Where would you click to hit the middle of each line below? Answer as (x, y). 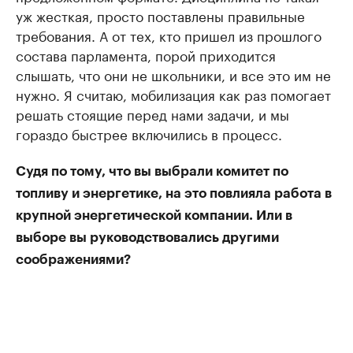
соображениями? (73, 260)
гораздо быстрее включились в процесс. (149, 134)
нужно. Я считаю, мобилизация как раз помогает (173, 94)
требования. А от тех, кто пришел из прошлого (169, 35)
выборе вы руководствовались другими (147, 238)
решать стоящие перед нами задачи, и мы (152, 114)
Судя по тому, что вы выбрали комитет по (152, 172)
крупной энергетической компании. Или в (154, 216)
